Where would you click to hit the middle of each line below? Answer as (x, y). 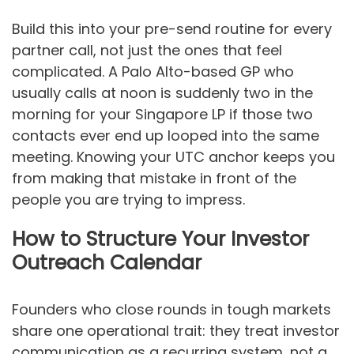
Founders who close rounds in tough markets (171, 309)
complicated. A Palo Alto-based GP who (153, 71)
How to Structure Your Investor (160, 239)
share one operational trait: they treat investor (176, 330)
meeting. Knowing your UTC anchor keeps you (173, 156)
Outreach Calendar (107, 262)
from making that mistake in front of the (154, 178)
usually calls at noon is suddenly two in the (162, 92)
